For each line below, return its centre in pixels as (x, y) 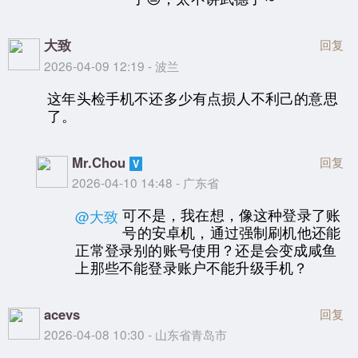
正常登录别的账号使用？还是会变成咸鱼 (206, 250)
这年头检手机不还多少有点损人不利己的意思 (193, 98)
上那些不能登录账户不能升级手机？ (192, 268)
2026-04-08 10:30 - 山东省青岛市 (135, 334)
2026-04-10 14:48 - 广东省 (146, 182)
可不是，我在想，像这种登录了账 (232, 215)
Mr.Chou (99, 162)
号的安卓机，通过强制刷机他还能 (232, 233)
